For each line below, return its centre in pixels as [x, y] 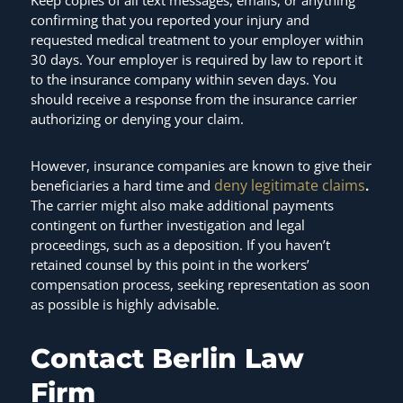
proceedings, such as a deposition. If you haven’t [180, 244]
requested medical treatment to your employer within [197, 39]
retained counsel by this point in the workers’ [170, 264]
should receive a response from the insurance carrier [193, 99]
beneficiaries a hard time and [122, 185]
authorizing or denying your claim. [139, 118]
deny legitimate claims [289, 185]
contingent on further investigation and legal [167, 224]
